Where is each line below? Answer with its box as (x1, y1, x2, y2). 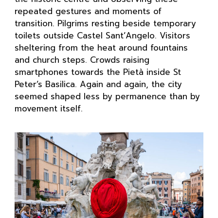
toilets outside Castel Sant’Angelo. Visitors (15, 29, 190, 42)
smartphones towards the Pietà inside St (15, 65, 181, 78)
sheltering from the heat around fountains (15, 41, 188, 54)
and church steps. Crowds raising (15, 53, 149, 66)
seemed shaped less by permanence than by (15, 90, 200, 103)
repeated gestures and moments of (15, 4, 162, 18)
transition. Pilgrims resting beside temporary (15, 17, 196, 30)
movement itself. (15, 102, 83, 115)
